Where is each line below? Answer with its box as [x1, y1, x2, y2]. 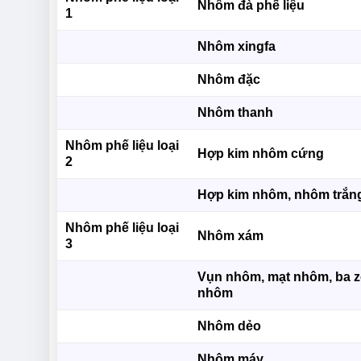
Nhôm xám [197, 229, 264, 243]
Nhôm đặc [197, 73, 261, 87]
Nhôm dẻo [197, 319, 262, 334]
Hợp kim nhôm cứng [197, 147, 325, 161]
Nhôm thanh [197, 106, 274, 120]
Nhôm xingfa [197, 39, 276, 54]
